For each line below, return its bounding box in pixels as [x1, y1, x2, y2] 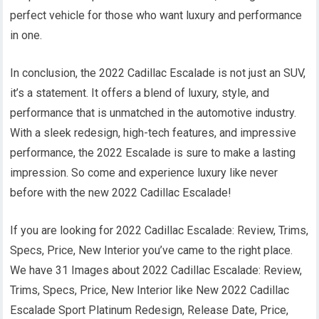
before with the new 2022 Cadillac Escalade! [10, 186, 232, 199]
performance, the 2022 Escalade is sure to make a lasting [10, 146, 296, 159]
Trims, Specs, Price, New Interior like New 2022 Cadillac [10, 283, 290, 297]
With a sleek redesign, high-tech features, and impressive [10, 126, 297, 140]
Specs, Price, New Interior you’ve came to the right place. [10, 244, 293, 257]
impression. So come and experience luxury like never [10, 166, 278, 179]
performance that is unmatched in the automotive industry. [10, 106, 297, 120]
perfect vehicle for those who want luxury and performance [10, 9, 303, 22]
